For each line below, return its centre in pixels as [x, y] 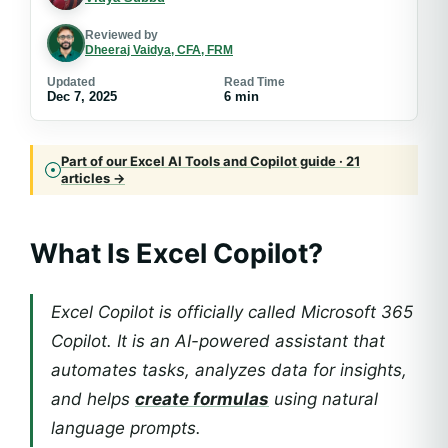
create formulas [202, 399]
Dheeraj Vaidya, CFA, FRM [159, 50]
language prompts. [126, 428]
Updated [71, 82]
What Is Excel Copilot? [176, 253]
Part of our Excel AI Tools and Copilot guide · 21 [210, 161]
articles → [93, 178]
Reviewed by [121, 35]
